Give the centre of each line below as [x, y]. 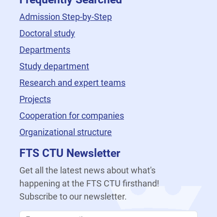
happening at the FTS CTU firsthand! [89, 183]
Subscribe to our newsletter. [73, 196]
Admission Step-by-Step [66, 17]
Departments [45, 50]
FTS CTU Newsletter [70, 153]
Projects [35, 99]
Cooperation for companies [72, 116]
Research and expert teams [72, 83]
